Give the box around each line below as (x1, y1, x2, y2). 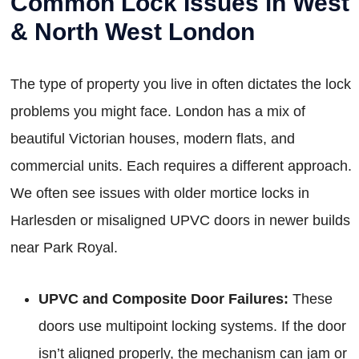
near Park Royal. (10, 240, 118, 256)
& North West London (10, 18, 255, 46)
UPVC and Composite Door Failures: (38, 291, 288, 308)
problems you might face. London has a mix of (10, 103, 305, 120)
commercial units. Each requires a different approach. (10, 158, 352, 175)
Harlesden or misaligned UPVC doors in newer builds (10, 212, 350, 229)
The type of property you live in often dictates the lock (10, 76, 351, 93)
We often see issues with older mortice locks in (10, 185, 309, 202)
